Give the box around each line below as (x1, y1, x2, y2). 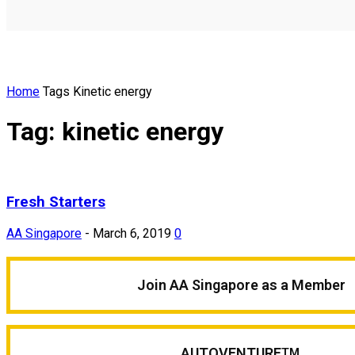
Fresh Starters (6, 193, 105, 211)
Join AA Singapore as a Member (137, 277, 345, 294)
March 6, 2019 (93, 225, 171, 241)
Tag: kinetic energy (6, 116, 223, 147)
